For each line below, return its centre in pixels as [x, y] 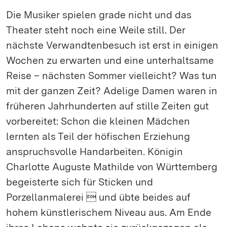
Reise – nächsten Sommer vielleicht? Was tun [111, 75]
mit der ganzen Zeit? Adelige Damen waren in [112, 91]
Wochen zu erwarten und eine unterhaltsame [110, 60]
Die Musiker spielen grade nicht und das [99, 15]
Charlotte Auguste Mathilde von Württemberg [112, 167]
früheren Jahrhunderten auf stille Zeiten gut [107, 106]
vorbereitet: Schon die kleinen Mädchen [98, 121]
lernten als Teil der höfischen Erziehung [98, 136]
